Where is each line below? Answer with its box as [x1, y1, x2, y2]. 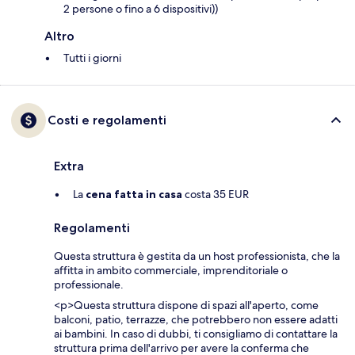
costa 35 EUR [182, 187, 249, 202]
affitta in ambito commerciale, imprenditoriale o [54, 263, 288, 278]
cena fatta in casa [86, 187, 182, 202]
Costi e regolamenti [48, 113, 166, 128]
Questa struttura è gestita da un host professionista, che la [54, 249, 340, 264]
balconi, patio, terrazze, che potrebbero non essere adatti [54, 312, 338, 327]
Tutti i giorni [63, 51, 121, 66]
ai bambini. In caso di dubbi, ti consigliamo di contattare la [54, 326, 338, 342]
